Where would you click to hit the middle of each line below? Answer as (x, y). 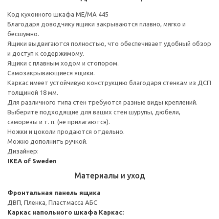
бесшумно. (23, 33)
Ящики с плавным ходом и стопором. (63, 63)
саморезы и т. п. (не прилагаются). (59, 121)
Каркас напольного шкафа (52, 212)
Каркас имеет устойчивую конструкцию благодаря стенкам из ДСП (109, 82)
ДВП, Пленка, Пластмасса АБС (52, 202)
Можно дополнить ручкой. (47, 141)
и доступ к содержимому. (46, 53)
